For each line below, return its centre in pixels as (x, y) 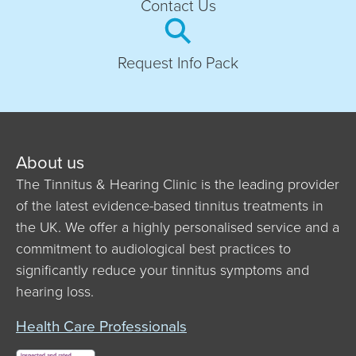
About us (50, 163)
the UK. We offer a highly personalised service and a (178, 228)
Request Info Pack (178, 63)
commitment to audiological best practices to (153, 249)
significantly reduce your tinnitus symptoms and (163, 271)
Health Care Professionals (101, 327)
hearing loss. (55, 292)
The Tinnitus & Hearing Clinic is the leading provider (178, 185)
